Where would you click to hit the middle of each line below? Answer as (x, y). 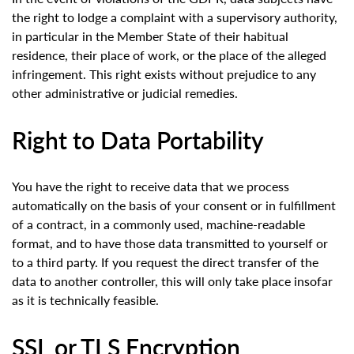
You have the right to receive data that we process (151, 186)
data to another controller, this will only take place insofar (172, 281)
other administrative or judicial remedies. (125, 93)
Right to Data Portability (138, 140)
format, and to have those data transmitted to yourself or (170, 243)
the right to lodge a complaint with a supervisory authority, (175, 17)
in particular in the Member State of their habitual (150, 36)
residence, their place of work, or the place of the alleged (169, 55)
